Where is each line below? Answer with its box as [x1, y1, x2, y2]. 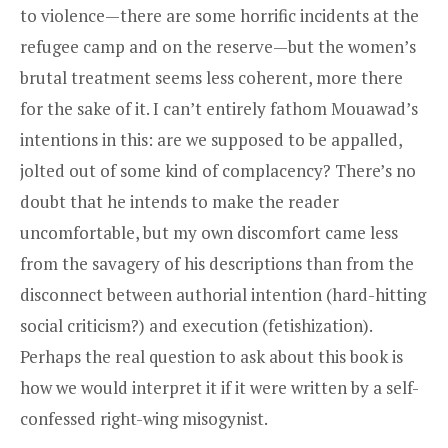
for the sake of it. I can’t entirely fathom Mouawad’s [20, 96, 418, 120]
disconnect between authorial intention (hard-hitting [20, 282, 426, 306]
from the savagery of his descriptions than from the [20, 251, 414, 275]
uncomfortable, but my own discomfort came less [20, 220, 398, 244]
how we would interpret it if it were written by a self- [20, 375, 419, 399]
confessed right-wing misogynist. [20, 406, 268, 430]
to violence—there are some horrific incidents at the [20, 3, 419, 27]
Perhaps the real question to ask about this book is [20, 344, 403, 368]
